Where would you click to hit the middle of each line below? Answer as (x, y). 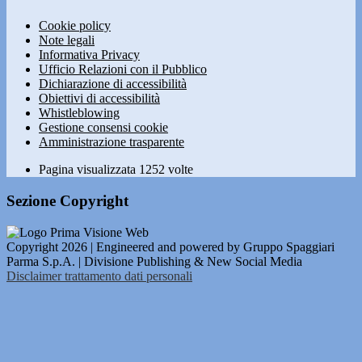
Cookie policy (75, 26)
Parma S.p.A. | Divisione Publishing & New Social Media (154, 261)
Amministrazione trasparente (112, 142)
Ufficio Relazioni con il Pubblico (123, 69)
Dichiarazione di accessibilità (113, 84)
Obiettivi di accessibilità (99, 99)
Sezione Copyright (67, 201)
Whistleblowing (79, 113)
